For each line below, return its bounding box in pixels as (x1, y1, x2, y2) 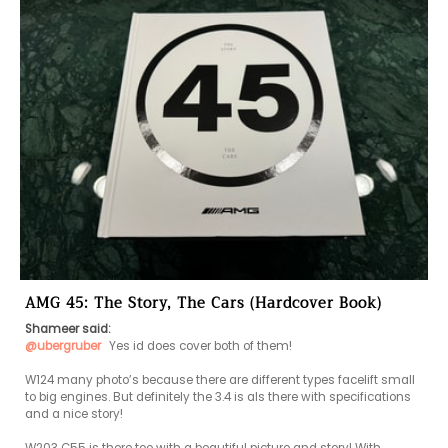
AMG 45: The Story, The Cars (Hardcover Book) (25, 291, 382, 317)
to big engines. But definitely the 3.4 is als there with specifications (25, 389, 411, 406)
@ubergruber (25, 338, 101, 355)
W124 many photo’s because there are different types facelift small (25, 372, 415, 389)
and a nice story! (25, 406, 126, 423)
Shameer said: (25, 321, 111, 338)
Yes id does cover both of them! (106, 338, 292, 355)
